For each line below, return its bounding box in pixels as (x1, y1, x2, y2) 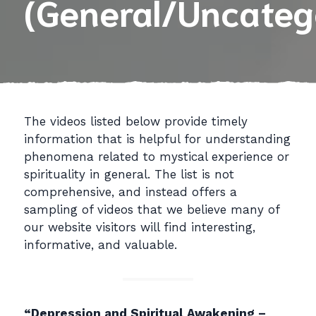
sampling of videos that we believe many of (24, 202, 279, 217)
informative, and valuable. (24, 238, 177, 253)
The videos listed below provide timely (24, 114, 248, 129)
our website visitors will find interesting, (24, 220, 255, 235)
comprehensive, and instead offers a (24, 185, 237, 200)
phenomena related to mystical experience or (24, 150, 289, 164)
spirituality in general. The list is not (24, 167, 234, 182)
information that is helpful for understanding (24, 132, 291, 147)
